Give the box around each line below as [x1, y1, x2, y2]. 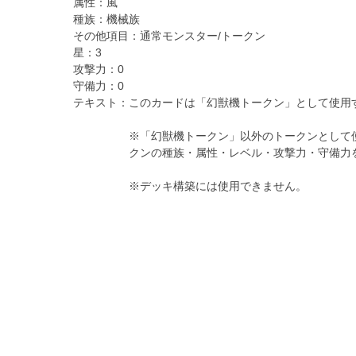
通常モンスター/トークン [139, 29, 265, 43]
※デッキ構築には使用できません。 [128, 180, 307, 193]
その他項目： [72, 29, 140, 43]
